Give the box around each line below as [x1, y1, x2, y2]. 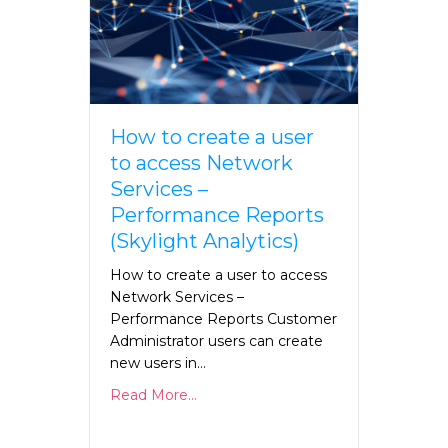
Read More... [110, 386, 197, 405]
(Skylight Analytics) [110, 229, 299, 254]
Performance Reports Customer [110, 310, 337, 329]
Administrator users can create [110, 332, 323, 351]
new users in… [110, 354, 206, 373]
